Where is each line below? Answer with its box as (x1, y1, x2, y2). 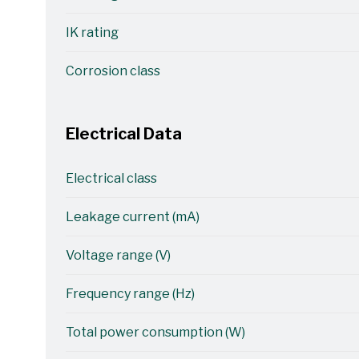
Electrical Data (65, 124, 182, 143)
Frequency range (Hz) (65, 286, 195, 301)
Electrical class (65, 171, 157, 186)
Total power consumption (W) (65, 325, 245, 340)
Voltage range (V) (65, 248, 171, 263)
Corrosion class (65, 63, 160, 79)
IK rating (65, 25, 119, 40)
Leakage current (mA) (65, 209, 200, 224)
